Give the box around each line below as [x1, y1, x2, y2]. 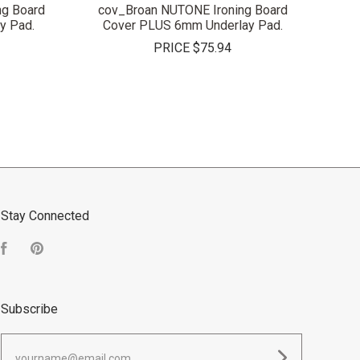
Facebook [6, 243, 66, 259]
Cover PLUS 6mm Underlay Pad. [102, 17, 283, 33]
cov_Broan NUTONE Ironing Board [97, 2, 288, 18]
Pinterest [43, 243, 93, 259]
